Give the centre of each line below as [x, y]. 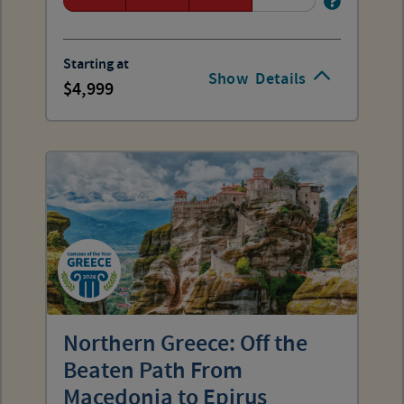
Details [281, 79]
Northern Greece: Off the [185, 344]
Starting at [96, 64]
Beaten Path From [153, 371]
